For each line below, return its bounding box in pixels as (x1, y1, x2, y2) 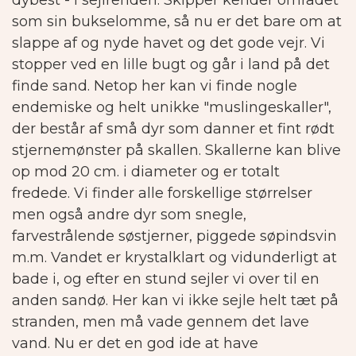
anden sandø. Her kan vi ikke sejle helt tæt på (12, 292, 339, 310)
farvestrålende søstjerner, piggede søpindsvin (12, 227, 337, 246)
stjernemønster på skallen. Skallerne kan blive (12, 141, 341, 160)
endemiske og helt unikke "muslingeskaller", (12, 99, 331, 117)
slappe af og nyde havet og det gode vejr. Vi (12, 34, 325, 52)
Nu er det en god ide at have (54, 335, 258, 353)
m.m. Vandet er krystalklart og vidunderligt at (12, 249, 337, 267)
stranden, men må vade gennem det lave (12, 313, 309, 331)
